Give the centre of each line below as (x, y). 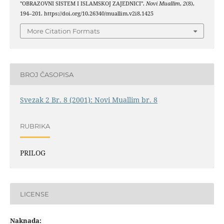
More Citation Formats (63, 31)
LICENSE (34, 194)
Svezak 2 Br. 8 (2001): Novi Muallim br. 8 (88, 100)
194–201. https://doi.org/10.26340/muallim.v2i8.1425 (86, 13)
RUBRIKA (35, 126)
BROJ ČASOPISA (46, 74)
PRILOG (32, 153)
